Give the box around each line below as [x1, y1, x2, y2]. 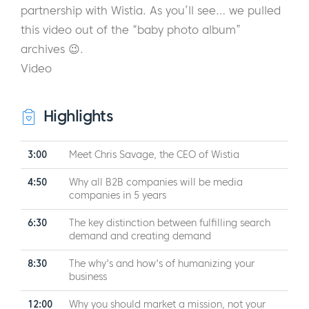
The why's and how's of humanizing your [69, 258, 255, 270]
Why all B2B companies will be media [69, 177, 243, 189]
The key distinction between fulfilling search [69, 217, 270, 230]
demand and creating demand [69, 230, 211, 243]
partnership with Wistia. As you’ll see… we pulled [21, 3, 281, 18]
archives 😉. [21, 42, 83, 57]
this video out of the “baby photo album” [21, 23, 241, 37]
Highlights [39, 106, 113, 126]
